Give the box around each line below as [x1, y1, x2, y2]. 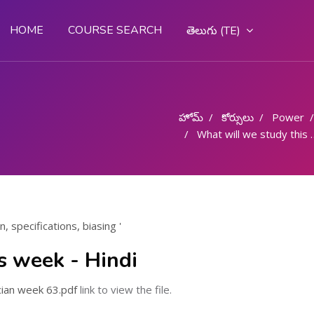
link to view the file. [76, 282, 172, 296]
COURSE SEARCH [68, 22, 163, 38]
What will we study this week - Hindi [197, 127, 310, 141]
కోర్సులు [221, 110, 254, 124]
